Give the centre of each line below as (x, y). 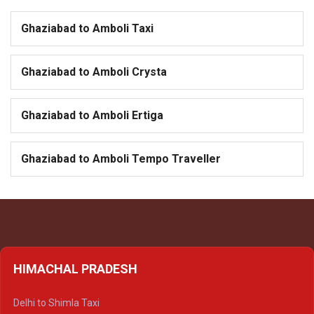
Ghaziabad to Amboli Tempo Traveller (121, 159)
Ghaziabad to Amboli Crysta (94, 72)
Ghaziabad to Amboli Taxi (87, 29)
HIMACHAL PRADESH (75, 269)
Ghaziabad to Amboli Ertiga (92, 116)
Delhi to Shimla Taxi (56, 303)
